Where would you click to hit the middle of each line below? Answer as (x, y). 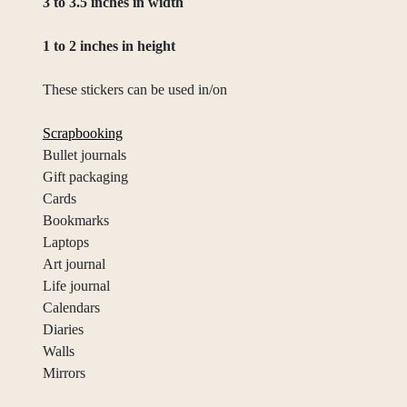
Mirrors (64, 372)
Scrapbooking (83, 133)
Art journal (74, 263)
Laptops (66, 242)
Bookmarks (76, 220)
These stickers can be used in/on (135, 89)
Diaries (63, 329)
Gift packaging (85, 176)
